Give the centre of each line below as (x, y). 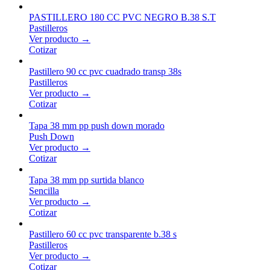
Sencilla (44, 190)
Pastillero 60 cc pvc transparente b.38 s (103, 234)
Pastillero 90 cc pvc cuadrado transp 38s (105, 71)
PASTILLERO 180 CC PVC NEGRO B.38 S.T (122, 17)
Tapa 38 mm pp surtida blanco (86, 180)
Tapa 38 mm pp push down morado (97, 125)
